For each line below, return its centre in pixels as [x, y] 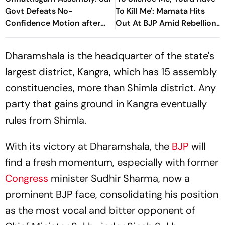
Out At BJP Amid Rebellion [166, 23]
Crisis [126, 35]
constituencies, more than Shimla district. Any [110, 88]
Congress [28, 178]
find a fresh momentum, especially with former [112, 162]
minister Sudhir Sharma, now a [120, 178]
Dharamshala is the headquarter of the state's [110, 56]
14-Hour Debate [35, 35]
